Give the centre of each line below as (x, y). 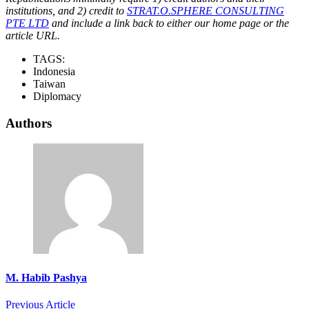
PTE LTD (27, 23)
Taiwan (49, 83)
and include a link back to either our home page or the (169, 23)
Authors (29, 123)
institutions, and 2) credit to (66, 10)
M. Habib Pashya (46, 277)
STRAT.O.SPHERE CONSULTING (206, 10)
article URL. (33, 35)
